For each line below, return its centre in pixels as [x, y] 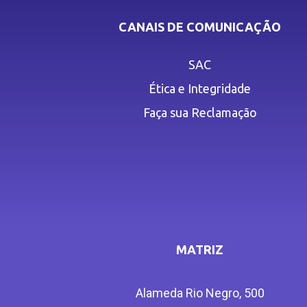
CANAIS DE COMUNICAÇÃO [200, 27]
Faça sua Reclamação [200, 113]
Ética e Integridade [200, 89]
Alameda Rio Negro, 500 [200, 293]
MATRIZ [200, 250]
